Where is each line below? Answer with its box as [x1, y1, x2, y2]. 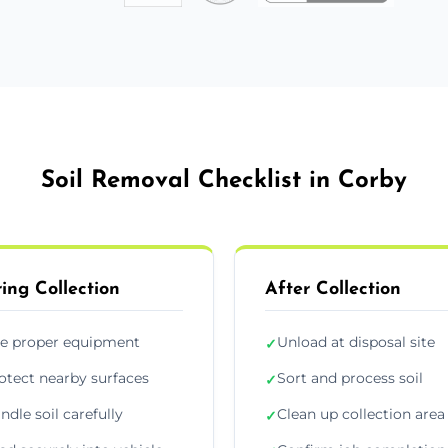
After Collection [265, 279, 401, 299]
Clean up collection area [277, 404, 445, 423]
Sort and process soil [277, 368, 423, 387]
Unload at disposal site [277, 332, 435, 351]
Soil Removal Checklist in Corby [41, 168, 407, 193]
